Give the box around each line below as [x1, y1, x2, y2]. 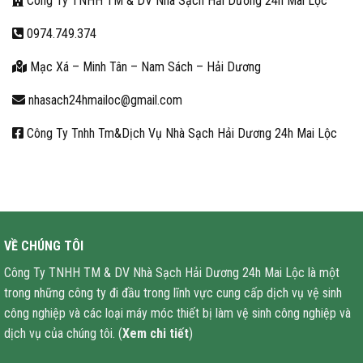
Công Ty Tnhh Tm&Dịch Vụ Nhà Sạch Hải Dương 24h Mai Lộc [23, 126, 337, 142]
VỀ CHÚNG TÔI [4, 238, 83, 254]
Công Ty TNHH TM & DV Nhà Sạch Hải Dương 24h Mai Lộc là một [4, 265, 340, 281]
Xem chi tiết [122, 326, 189, 342]
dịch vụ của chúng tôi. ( [4, 326, 122, 342]
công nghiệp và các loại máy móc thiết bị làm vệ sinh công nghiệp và [4, 305, 351, 322]
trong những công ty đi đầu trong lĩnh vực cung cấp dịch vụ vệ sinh [4, 285, 342, 301]
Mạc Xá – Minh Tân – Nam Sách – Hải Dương [27, 59, 261, 75]
